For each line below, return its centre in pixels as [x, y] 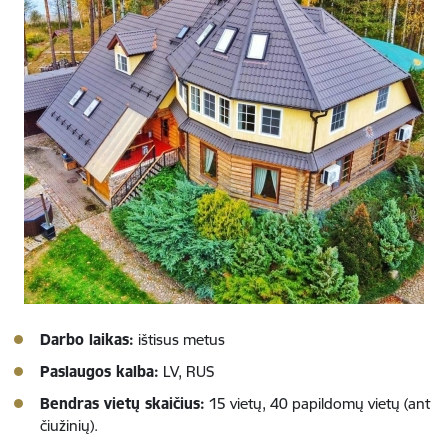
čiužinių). [69, 425]
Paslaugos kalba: [99, 371]
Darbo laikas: [87, 339]
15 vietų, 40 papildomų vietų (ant [317, 403]
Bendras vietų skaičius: [122, 403]
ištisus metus [179, 339]
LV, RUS [186, 371]
